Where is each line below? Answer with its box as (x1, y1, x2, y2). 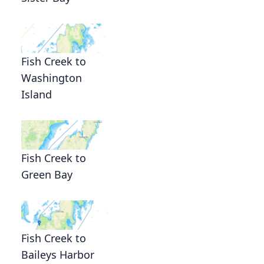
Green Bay (21, 167, 72, 181)
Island (21, 87, 52, 101)
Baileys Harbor (21, 247, 94, 262)
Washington (21, 70, 82, 85)
